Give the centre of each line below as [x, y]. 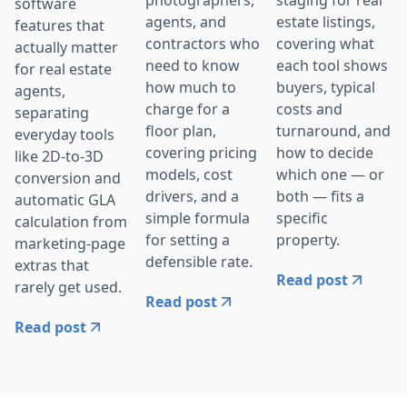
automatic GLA [65, 199]
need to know [193, 65]
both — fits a [320, 196]
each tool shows [332, 65]
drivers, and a [192, 196]
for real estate [63, 69]
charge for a [188, 109]
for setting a [188, 239]
